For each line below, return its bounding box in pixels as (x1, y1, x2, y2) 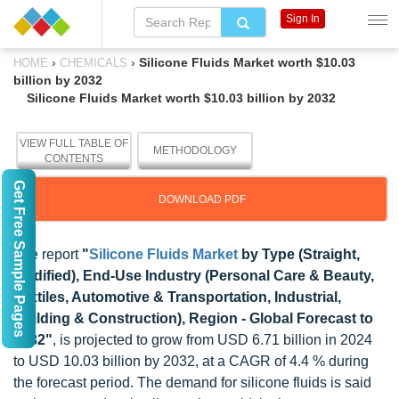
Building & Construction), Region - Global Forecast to (13, 311, 373, 326)
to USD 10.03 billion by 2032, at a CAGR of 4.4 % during (13, 354, 369, 369)
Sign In (285, 12, 320, 25)
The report (13, 247, 82, 262)
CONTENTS (45, 152, 103, 165)
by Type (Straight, (238, 247, 360, 262)
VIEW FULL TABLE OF (20, 137, 128, 150)
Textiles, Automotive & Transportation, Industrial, (13, 289, 341, 305)
